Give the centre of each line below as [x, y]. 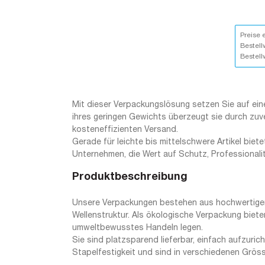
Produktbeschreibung [130, 177]
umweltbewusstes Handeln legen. [138, 228]
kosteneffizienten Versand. [125, 130]
